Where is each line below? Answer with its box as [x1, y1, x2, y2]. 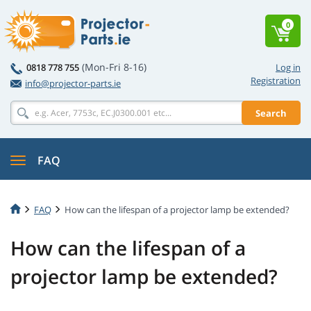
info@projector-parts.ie [25, 77, 121, 90]
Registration [251, 74, 301, 87]
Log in [276, 61, 301, 74]
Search [255, 106, 287, 119]
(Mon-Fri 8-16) [82, 60, 146, 74]
